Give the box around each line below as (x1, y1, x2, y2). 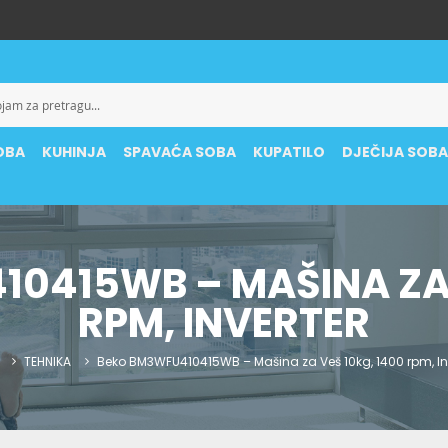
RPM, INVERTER (78, 295, 370, 351)
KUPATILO (253, 142, 326, 162)
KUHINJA (42, 142, 107, 162)
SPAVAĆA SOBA (123, 142, 237, 162)
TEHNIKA (24, 353, 71, 370)
